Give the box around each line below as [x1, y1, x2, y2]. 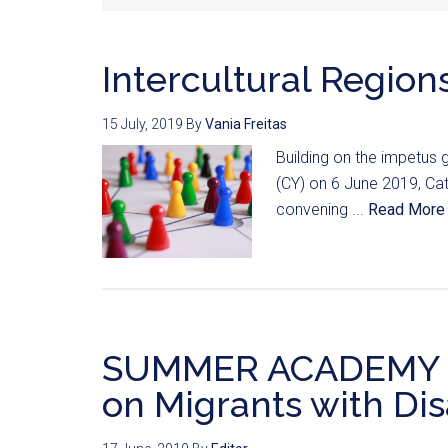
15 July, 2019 [102, 116, 183, 132]
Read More [368, 200, 445, 219]
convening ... [276, 200, 368, 219]
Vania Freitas [205, 116, 287, 132]
